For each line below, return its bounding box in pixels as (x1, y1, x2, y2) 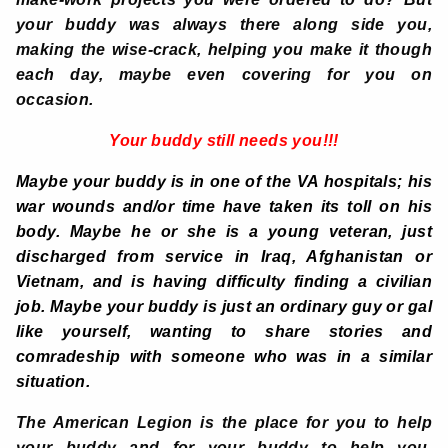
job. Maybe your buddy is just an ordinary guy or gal (16, 298, 432, 316)
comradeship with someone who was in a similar (16, 348, 432, 366)
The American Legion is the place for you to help (16, 414, 432, 432)
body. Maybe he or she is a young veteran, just (16, 223, 432, 241)
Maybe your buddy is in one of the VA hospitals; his (16, 173, 432, 191)
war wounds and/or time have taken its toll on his (16, 198, 432, 216)
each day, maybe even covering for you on (16, 66, 432, 84)
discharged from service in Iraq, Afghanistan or (16, 248, 432, 266)
